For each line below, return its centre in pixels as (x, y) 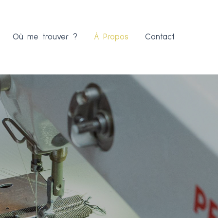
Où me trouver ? (45, 37)
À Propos (111, 37)
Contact (160, 37)
